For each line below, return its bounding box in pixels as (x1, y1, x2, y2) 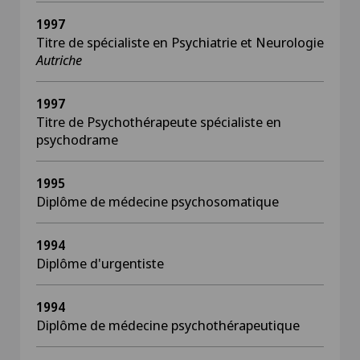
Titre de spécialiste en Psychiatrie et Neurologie (36, 33, 324, 51)
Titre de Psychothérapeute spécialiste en (36, 112, 281, 131)
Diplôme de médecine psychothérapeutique (36, 316, 300, 334)
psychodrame (36, 130, 118, 149)
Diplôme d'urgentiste (36, 254, 164, 272)
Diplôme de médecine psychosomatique (36, 192, 279, 211)
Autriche (36, 51, 82, 69)
